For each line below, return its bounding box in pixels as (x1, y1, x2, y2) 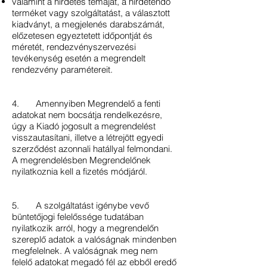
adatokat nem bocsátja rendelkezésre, (12, 109, 162, 120)
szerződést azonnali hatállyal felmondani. (12, 143, 172, 154)
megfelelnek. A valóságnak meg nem (12, 245, 158, 256)
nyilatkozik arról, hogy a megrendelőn (12, 222, 159, 234)
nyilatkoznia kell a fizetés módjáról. (12, 166, 150, 177)
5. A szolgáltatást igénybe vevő (12, 200, 149, 211)
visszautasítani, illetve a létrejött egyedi (12, 132, 163, 143)
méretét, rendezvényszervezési (12, 41, 136, 52)
